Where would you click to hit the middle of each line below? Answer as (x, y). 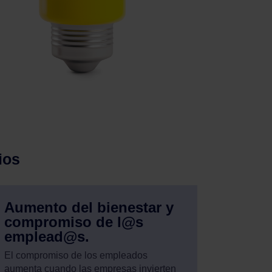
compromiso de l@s (73, 222)
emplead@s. (46, 236)
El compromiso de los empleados (76, 255)
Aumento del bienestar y (89, 207)
